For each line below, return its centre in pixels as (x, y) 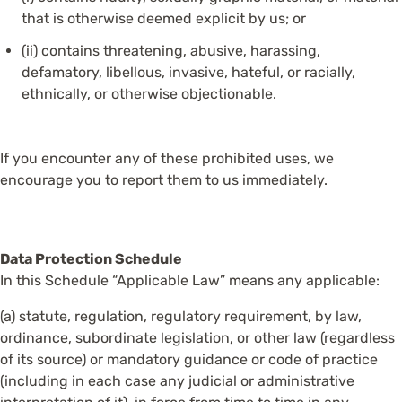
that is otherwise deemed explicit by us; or (164, 18)
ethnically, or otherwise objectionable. (149, 94)
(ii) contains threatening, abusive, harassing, (171, 51)
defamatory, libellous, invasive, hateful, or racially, (188, 72)
